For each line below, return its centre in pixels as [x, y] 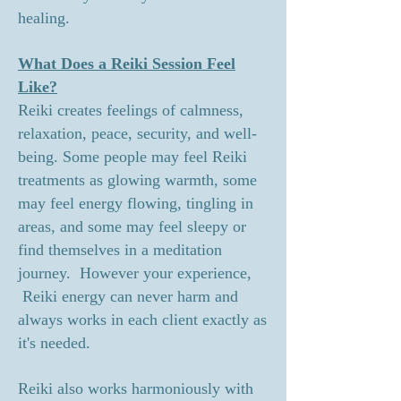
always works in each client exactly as [142, 320]
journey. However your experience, [135, 273]
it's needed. [54, 343]
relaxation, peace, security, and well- [137, 133]
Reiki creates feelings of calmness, [131, 110]
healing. [44, 18]
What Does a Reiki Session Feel [127, 64]
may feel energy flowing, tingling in [136, 203]
